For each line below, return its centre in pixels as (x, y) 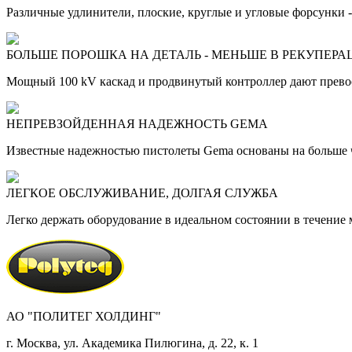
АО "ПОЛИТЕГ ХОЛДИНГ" (84, 316)
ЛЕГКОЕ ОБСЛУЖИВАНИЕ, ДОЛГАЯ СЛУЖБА (142, 192)
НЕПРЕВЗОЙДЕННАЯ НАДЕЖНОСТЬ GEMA (137, 123)
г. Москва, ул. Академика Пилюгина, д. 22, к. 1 (132, 343)
